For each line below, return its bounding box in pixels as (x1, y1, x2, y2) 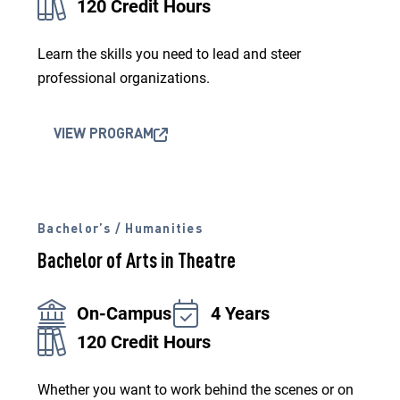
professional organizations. (37, 70, 210, 87)
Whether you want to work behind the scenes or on (37, 381, 354, 398)
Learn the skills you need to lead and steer (37, 46, 301, 62)
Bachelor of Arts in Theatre (37, 252, 236, 273)
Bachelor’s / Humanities (37, 223, 203, 236)
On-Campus (77, 303, 171, 324)
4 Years (211, 303, 270, 324)
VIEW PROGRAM (54, 128, 154, 142)
